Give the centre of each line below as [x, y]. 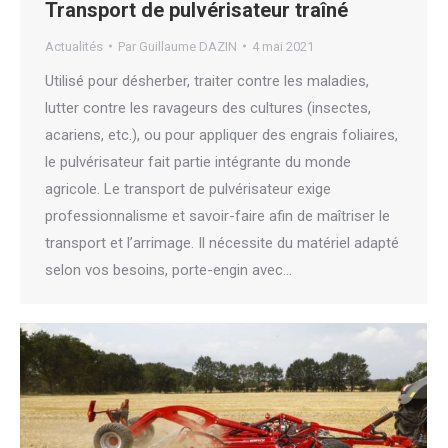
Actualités [74, 46]
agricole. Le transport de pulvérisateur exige [188, 188]
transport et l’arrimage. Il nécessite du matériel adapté [222, 242]
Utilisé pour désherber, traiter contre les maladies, [207, 80]
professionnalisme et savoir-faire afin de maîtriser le [217, 215]
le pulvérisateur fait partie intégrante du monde [198, 161]
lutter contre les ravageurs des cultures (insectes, [208, 107]
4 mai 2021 [283, 46]
